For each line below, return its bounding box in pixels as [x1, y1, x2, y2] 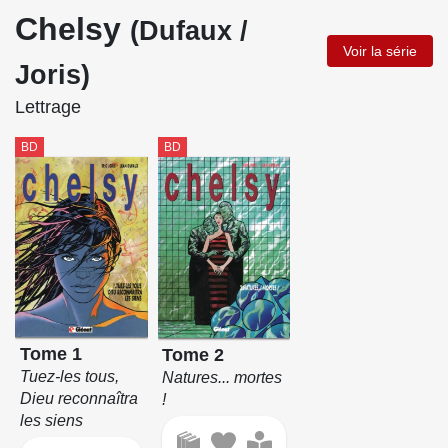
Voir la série [343, 42, 417, 59]
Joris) [15, 59, 90, 90]
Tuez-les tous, [19, 368, 119, 386]
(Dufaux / [130, 15, 248, 46]
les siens [19, 412, 83, 430]
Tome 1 [19, 344, 82, 365]
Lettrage [15, 96, 81, 117]
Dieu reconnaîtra [19, 390, 138, 408]
